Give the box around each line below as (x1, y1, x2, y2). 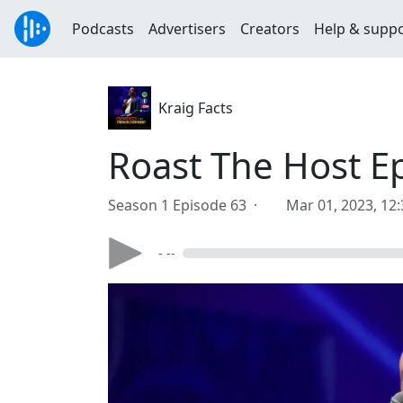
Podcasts (72, 19, 134, 39)
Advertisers (148, 19, 226, 39)
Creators (240, 19, 300, 39)
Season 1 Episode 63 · (108, 195, 264, 215)
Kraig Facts (158, 98, 233, 118)
